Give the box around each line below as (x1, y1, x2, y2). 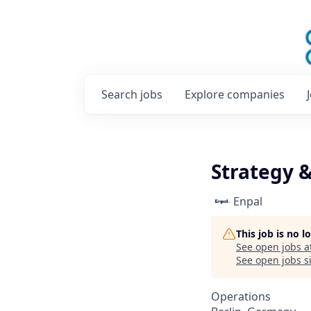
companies (227, 87, 285, 102)
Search (101, 87, 140, 102)
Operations (211, 289, 271, 304)
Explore (185, 87, 227, 102)
